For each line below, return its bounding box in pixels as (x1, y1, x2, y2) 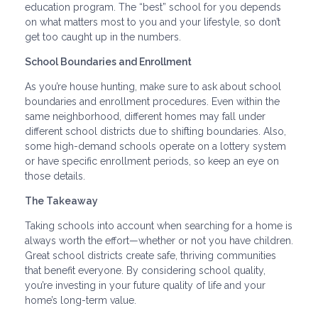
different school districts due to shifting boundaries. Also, (25, 125, 286, 137)
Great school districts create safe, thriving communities (25, 249, 276, 261)
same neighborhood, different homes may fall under (25, 110, 265, 122)
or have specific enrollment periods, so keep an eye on (25, 155, 279, 167)
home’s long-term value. (25, 294, 136, 306)
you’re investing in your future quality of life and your (25, 279, 265, 291)
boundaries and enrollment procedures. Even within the (25, 95, 280, 107)
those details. (25, 170, 85, 182)
